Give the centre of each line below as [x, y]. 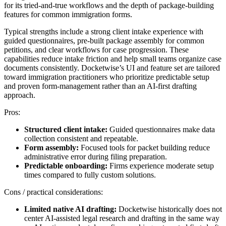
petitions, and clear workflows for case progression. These [96, 49]
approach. [20, 95]
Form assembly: [51, 147]
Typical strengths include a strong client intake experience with [104, 31]
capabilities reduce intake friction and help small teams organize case [113, 59]
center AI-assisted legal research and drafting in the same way [122, 218]
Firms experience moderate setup [161, 165]
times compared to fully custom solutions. [90, 175]
